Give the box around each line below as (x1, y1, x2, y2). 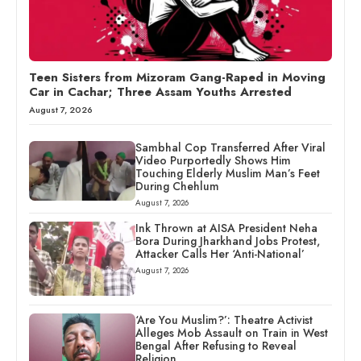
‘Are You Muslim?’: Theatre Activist (135, 311, 313, 328)
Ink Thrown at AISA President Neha (135, 219, 317, 236)
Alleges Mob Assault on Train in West (135, 324, 328, 341)
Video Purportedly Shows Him (135, 151, 291, 168)
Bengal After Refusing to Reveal (135, 337, 297, 354)
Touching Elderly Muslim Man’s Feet (135, 164, 320, 181)
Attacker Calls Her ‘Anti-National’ (135, 245, 305, 262)
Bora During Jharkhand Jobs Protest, (135, 232, 320, 249)
